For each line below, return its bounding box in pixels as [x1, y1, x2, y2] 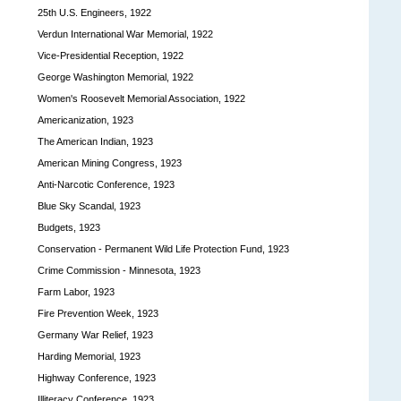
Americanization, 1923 [38, 114, 133, 125]
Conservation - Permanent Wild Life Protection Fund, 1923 [38, 243, 289, 254]
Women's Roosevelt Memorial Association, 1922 [38, 92, 245, 104]
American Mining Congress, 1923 [38, 157, 182, 168]
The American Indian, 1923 [38, 135, 153, 147]
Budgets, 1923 [38, 221, 100, 233]
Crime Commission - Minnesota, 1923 [38, 264, 200, 276]
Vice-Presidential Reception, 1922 [38, 49, 183, 61]
